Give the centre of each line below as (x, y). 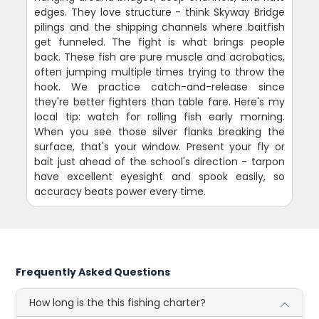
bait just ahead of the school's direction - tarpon (159, 161)
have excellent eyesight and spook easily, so (159, 176)
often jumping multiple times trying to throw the (159, 72)
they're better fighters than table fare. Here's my (159, 101)
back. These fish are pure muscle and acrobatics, (159, 57)
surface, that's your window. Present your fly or (159, 146)
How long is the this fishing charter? (118, 302)
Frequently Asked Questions (93, 272)
